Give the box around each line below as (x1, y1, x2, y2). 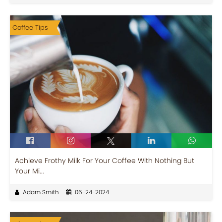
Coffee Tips (12, 23, 48, 33)
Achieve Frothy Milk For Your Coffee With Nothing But (15, 155, 194, 166)
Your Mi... (15, 166, 44, 176)
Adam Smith (23, 187, 59, 196)
